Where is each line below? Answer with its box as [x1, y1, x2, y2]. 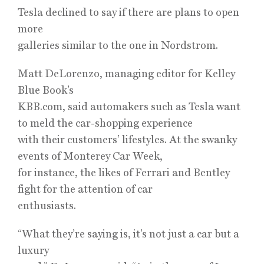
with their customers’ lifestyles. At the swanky [18, 133, 237, 146]
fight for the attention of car [18, 183, 153, 195]
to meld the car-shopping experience [18, 117, 193, 129]
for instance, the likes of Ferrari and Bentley [18, 166, 230, 179]
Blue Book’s [18, 84, 74, 96]
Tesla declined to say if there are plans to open [18, 6, 239, 18]
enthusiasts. [18, 199, 76, 212]
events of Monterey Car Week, [18, 150, 163, 162]
